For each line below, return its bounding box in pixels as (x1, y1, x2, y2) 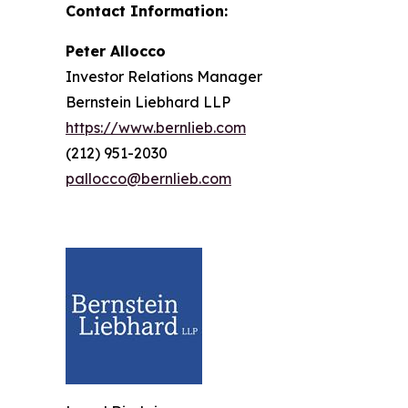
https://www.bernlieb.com (66, 118, 246, 137)
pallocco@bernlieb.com (66, 169, 231, 188)
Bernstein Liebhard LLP (66, 93, 230, 111)
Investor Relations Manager (66, 67, 262, 86)
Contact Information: (66, 2, 228, 20)
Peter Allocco (66, 42, 166, 60)
